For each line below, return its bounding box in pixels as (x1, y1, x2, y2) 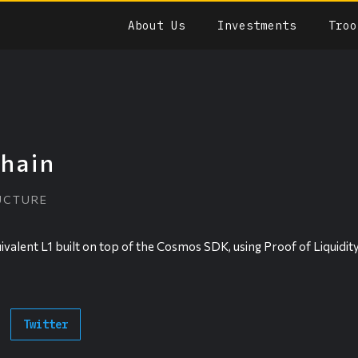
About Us (128, 18, 185, 33)
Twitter (22, 317, 68, 332)
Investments (217, 18, 296, 33)
